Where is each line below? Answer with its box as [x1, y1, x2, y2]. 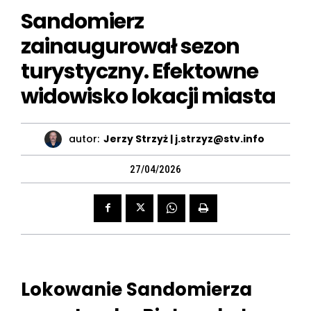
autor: [69, 132, 99, 146]
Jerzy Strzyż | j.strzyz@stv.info [103, 132, 264, 146]
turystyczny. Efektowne [21, 56, 258, 86]
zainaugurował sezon [21, 31, 239, 61]
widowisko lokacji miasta [21, 81, 276, 111]
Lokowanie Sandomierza [21, 276, 252, 302]
